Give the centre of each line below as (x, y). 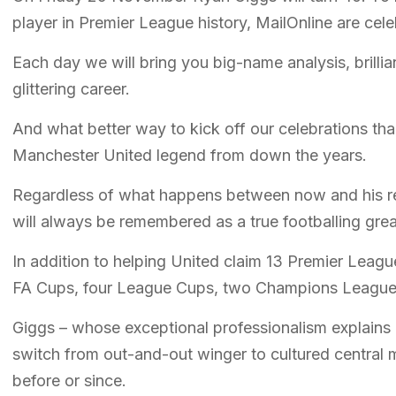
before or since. (69, 380)
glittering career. (71, 88)
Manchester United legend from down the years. (192, 155)
